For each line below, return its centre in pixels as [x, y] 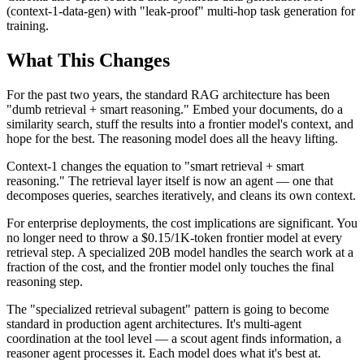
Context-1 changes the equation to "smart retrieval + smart [155, 166]
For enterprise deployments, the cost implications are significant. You [182, 223]
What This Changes [88, 60]
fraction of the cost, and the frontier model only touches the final [170, 266]
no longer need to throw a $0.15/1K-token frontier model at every [174, 237]
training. [28, 26]
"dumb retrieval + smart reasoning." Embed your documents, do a [175, 109]
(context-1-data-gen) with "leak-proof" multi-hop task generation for [181, 11]
